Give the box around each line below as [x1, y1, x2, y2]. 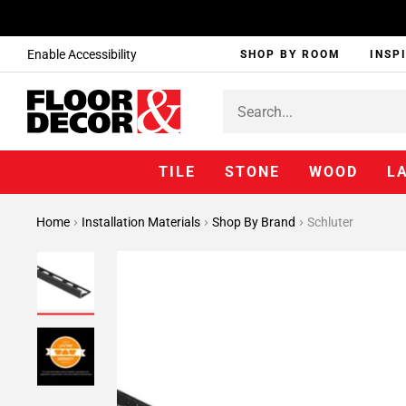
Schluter [307, 215, 353, 229]
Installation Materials [82, 215, 203, 229]
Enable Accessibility [27, 47, 137, 62]
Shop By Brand [212, 215, 298, 229]
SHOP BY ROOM [240, 48, 342, 61]
